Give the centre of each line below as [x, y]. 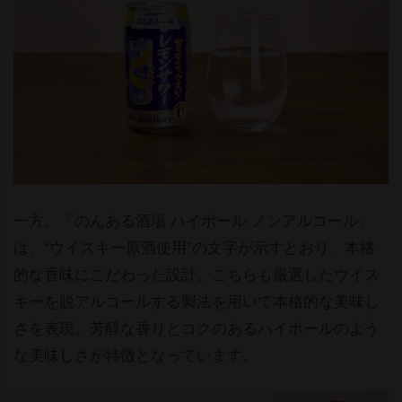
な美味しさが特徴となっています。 [135, 354]
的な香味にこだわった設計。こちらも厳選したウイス [197, 274]
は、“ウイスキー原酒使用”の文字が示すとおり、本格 [194, 247]
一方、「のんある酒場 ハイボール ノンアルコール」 [193, 220]
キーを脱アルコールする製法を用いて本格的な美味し [197, 301]
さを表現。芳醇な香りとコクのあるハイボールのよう [197, 328]
